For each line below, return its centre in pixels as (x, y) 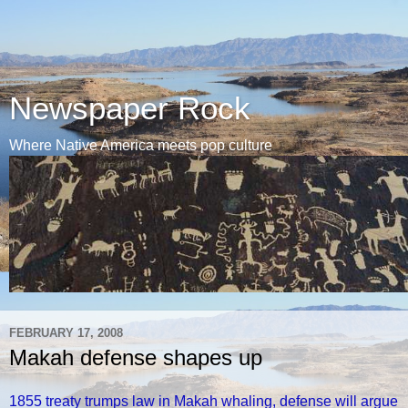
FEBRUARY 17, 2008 (66, 332)
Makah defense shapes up (136, 357)
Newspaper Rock (130, 108)
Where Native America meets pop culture (141, 145)
